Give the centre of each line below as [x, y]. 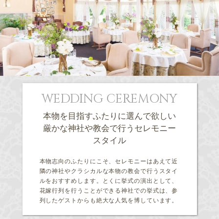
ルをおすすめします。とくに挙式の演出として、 [109, 181]
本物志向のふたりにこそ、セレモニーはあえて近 [109, 162]
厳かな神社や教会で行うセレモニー [109, 129]
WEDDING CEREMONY [109, 99]
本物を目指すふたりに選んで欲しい [109, 116]
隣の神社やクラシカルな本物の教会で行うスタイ [109, 171]
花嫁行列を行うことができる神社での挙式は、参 [109, 191]
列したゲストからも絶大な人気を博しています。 [109, 201]
